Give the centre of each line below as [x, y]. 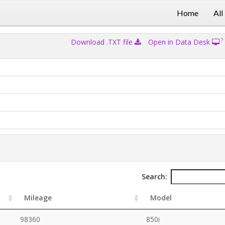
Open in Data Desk [180, 42]
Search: [154, 177]
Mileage [38, 198]
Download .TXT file [102, 42]
